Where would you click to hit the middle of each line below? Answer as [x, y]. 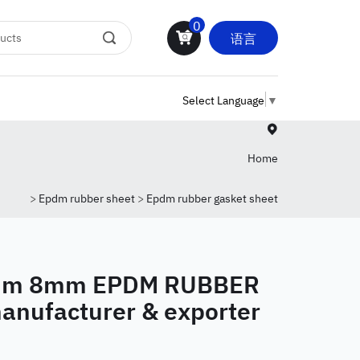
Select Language [223, 99]
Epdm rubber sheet [87, 197]
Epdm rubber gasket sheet [212, 197]
